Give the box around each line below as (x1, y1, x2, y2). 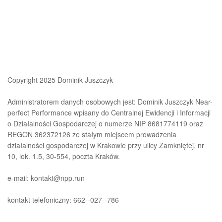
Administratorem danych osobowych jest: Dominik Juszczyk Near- (7, 97, 213, 107)
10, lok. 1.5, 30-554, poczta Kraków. (7, 151, 120, 162)
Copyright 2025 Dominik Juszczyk (7, 75, 113, 85)
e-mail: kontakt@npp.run (7, 173, 85, 183)
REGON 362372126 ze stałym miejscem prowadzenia (7, 129, 176, 140)
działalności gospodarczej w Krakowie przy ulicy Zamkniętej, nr (7, 140, 204, 151)
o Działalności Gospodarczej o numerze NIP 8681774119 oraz (7, 118, 203, 129)
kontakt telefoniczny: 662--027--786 (7, 195, 119, 205)
